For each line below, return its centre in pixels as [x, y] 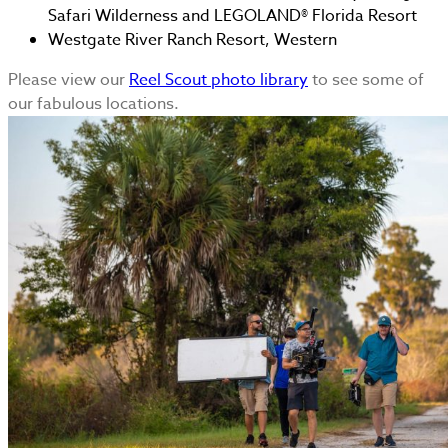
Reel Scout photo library [218, 79]
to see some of [366, 79]
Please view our [68, 79]
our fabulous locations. [93, 103]
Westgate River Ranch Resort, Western [192, 39]
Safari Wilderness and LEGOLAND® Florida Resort [232, 15]
